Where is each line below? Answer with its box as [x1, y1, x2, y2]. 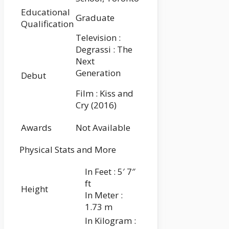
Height [21, 182, 48, 195]
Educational [21, 6, 70, 18]
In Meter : [85, 189, 123, 201]
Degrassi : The [76, 43, 132, 55]
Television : [76, 31, 121, 43]
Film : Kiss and [76, 87, 133, 99]
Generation [76, 66, 121, 79]
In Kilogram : [85, 214, 136, 226]
